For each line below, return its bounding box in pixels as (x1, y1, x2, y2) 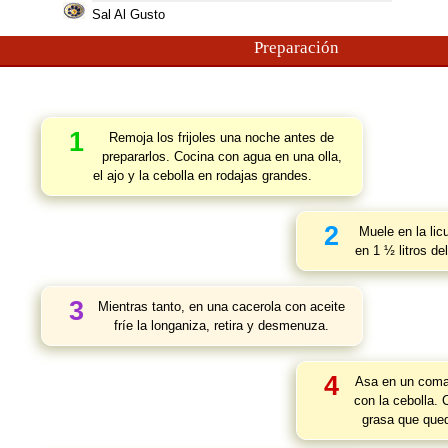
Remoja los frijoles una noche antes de (109, 130, 334, 145)
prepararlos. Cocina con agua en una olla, (101, 149, 342, 164)
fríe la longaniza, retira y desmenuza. (114, 318, 329, 333)
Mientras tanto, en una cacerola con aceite (98, 299, 345, 314)
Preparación (253, 38, 339, 57)
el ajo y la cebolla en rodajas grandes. (92, 168, 312, 183)
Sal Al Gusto (91, 7, 165, 22)
